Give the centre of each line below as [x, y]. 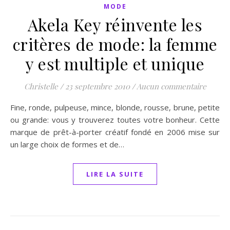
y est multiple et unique [115, 63]
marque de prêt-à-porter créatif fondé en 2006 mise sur [115, 132]
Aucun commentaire [171, 86]
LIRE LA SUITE [115, 174]
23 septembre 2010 [97, 86]
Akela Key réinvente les [115, 24]
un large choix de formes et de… [67, 144]
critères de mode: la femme [115, 44]
